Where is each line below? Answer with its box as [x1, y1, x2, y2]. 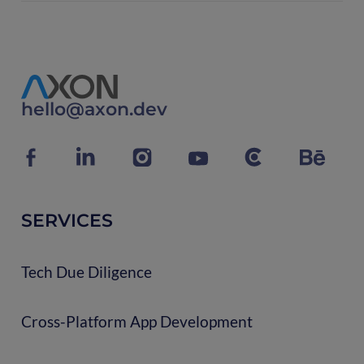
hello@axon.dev [20, 98, 167, 120]
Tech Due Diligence [20, 262, 152, 281]
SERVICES [20, 209, 113, 231]
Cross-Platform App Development [20, 311, 253, 331]
